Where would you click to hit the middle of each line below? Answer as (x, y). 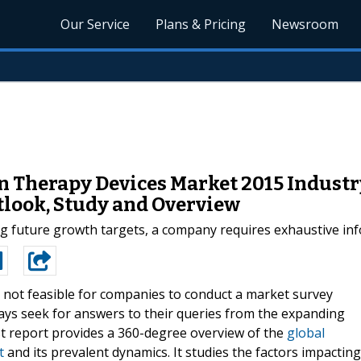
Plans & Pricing (201, 24)
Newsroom (305, 24)
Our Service (95, 24)
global (306, 332)
